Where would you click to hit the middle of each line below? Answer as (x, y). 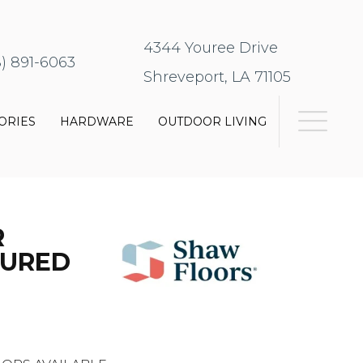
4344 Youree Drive (211, 48)
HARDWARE (97, 122)
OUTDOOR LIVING (213, 122)
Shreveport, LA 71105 (218, 77)
